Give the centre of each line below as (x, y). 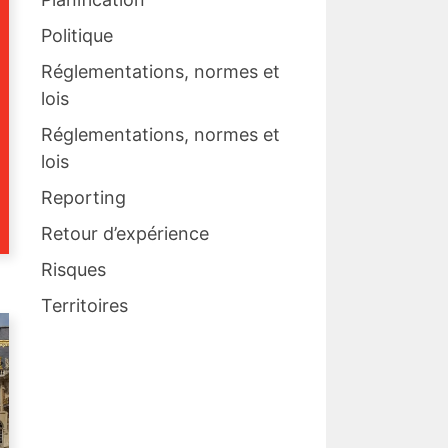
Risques (73, 270)
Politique (77, 36)
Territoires (84, 306)
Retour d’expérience (125, 234)
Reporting (83, 198)
